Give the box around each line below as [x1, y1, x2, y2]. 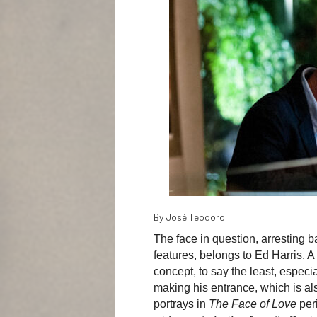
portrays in [154, 297, 209, 310]
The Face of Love [209, 297, 299, 310]
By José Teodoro [154, 210, 225, 223]
